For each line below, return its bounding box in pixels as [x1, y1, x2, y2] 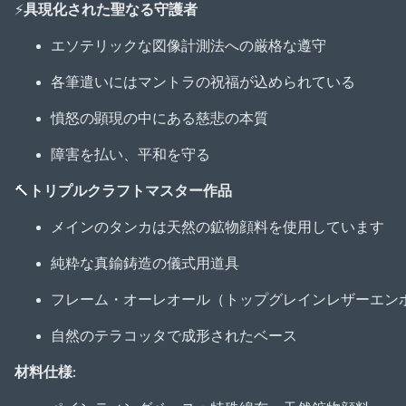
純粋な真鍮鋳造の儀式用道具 [51, 256, 239, 273]
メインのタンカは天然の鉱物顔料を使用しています [51, 219, 384, 237]
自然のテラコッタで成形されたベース [51, 328, 297, 345]
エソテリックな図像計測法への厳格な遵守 [51, 38, 326, 55]
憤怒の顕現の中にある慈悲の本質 [51, 111, 268, 128]
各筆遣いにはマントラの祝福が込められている [51, 74, 355, 92]
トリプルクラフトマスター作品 [29, 183, 232, 200]
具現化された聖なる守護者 [24, 2, 198, 19]
